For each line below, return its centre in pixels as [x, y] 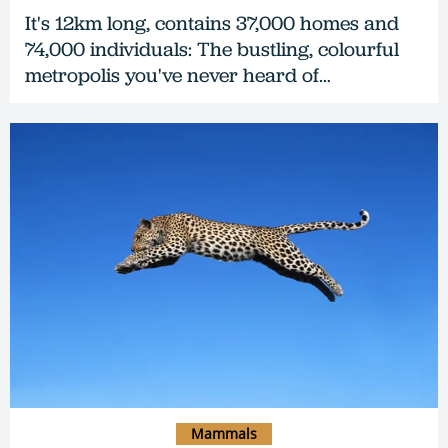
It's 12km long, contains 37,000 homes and [212, 22]
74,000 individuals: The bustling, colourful [212, 48]
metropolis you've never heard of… [178, 74]
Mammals [224, 433]
